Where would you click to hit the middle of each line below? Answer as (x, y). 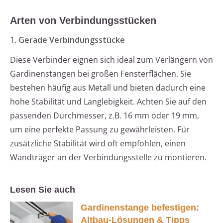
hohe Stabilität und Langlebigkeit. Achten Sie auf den (108, 102)
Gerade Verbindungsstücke (72, 40)
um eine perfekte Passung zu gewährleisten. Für (100, 130)
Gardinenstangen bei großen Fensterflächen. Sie (101, 74)
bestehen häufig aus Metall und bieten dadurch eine (108, 88)
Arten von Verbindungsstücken (83, 21)
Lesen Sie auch (43, 190)
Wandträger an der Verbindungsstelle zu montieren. (108, 158)
